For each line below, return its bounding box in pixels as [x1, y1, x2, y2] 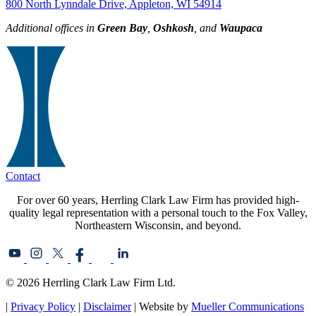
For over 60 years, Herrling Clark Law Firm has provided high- [17, 193, 299, 206]
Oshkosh [153, 21, 194, 34]
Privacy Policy [11, 300, 75, 312]
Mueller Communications [191, 300, 304, 312]
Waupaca [219, 21, 262, 34]
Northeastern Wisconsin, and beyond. [75, 219, 241, 231]
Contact [6, 169, 40, 182]
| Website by [134, 300, 191, 312]
